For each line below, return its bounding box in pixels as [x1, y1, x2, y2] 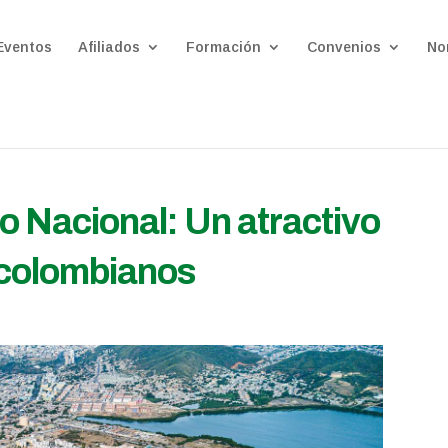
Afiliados [78, 39, 141, 55]
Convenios [307, 39, 382, 55]
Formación [186, 39, 262, 55]
